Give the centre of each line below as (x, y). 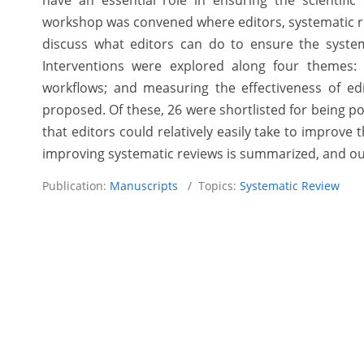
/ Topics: (209, 186)
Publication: (76, 186)
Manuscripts (144, 186)
